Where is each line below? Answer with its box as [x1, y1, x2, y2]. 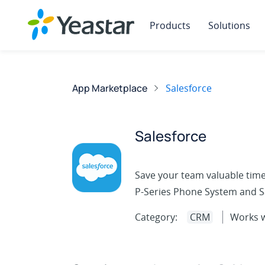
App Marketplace [72, 82, 147, 95]
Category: [135, 211, 178, 224]
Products [150, 19, 190, 32]
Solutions [208, 19, 250, 32]
